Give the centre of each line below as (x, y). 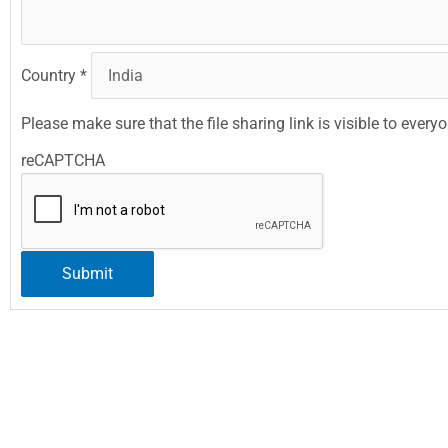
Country (50, 76)
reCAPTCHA (63, 161)
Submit (87, 274)
